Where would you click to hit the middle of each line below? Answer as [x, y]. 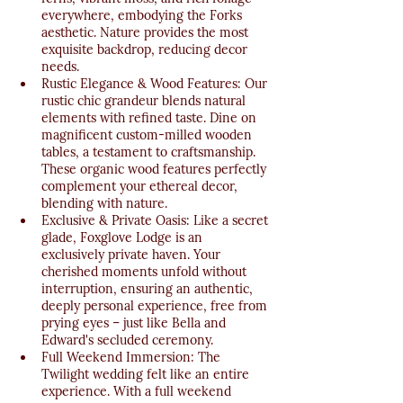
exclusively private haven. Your [133, 255]
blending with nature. [104, 204]
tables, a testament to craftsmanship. [150, 152]
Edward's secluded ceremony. [127, 340]
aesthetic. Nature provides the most [147, 33]
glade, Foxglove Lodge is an [124, 238]
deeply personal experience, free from [156, 306]
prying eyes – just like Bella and [135, 323]
